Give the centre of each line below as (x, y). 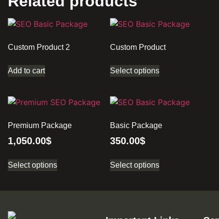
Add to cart (26, 71)
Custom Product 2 (39, 47)
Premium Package (40, 126)
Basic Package (136, 126)
